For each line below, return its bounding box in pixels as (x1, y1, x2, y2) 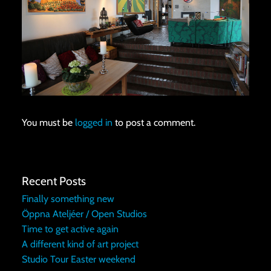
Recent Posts (21, 174, 86, 189)
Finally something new (21, 193, 114, 205)
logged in (74, 116, 113, 128)
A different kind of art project (21, 238, 139, 250)
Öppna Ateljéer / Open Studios (21, 208, 147, 220)
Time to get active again (21, 223, 119, 235)
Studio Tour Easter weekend (21, 253, 135, 266)
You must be (21, 116, 75, 128)
